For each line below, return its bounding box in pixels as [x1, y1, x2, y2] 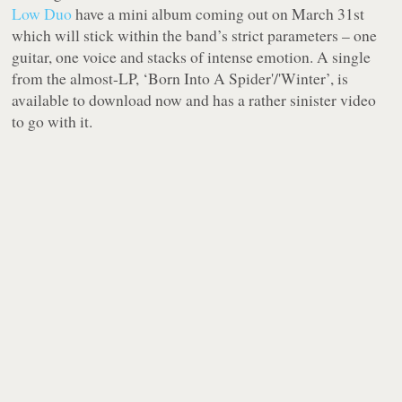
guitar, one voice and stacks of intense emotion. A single [12, 46, 371, 68]
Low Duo [12, 3, 73, 25]
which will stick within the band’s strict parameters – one [12, 24, 378, 47]
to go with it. [12, 110, 93, 133]
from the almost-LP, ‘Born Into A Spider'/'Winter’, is [12, 67, 349, 90]
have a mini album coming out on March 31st [72, 3, 365, 25]
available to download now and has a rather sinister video [12, 89, 377, 111]
